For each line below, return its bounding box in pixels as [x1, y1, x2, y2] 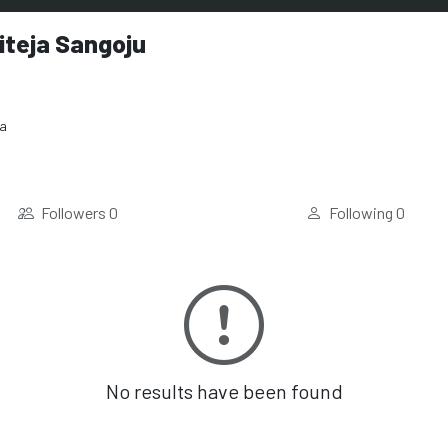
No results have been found [105, 379, 343, 403]
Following [326, 203, 397, 222]
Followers [37, 203, 109, 222]
